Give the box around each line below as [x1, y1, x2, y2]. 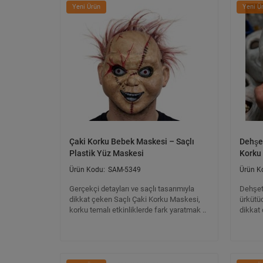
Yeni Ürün [72, 3, 100, 11]
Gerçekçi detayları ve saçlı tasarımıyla [69, 184, 194, 193]
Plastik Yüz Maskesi [69, 149, 144, 158]
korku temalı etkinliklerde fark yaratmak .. [69, 205, 206, 214]
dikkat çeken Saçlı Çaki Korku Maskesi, [69, 195, 200, 204]
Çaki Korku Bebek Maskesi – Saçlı [69, 137, 194, 146]
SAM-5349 [108, 166, 141, 174]
